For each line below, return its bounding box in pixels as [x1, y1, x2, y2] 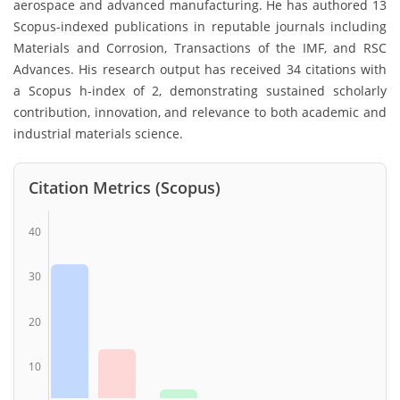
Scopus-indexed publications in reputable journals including [13, 17, 387, 35]
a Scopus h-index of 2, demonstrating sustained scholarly [13, 81, 387, 99]
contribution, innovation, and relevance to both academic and [13, 103, 387, 121]
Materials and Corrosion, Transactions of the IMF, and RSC [13, 38, 387, 56]
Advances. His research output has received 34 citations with [13, 60, 387, 78]
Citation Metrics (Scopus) [29, 176, 221, 198]
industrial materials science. [13, 124, 183, 142]
